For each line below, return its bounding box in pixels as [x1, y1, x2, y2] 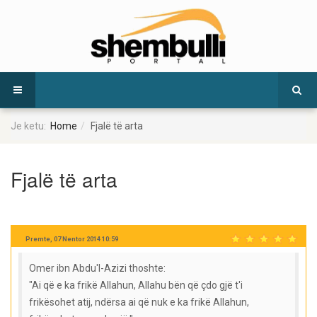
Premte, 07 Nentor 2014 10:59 [25, 235, 118, 243]
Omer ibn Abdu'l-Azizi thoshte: [29, 263, 166, 275]
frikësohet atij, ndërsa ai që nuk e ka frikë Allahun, [29, 296, 249, 309]
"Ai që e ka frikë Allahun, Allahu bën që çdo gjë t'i [29, 279, 243, 292]
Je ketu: [11, 120, 50, 132]
